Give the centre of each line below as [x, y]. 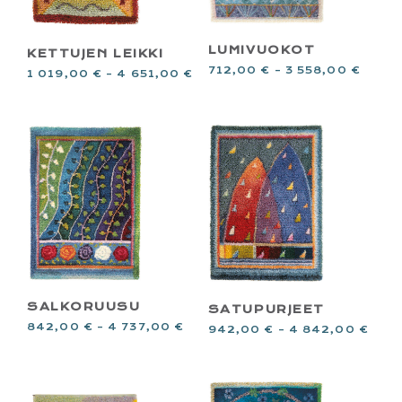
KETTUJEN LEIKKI [96, 54]
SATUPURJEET [266, 310]
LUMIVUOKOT [262, 50]
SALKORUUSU [84, 306]
